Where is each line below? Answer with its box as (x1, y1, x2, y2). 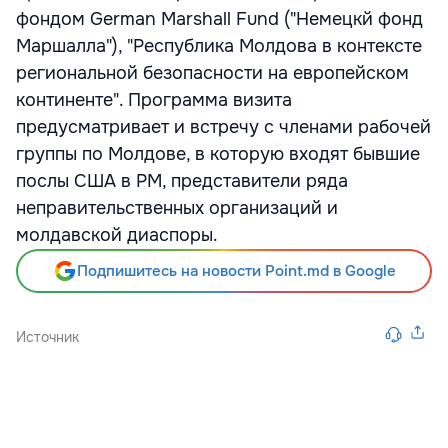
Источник (16, 328, 79, 346)
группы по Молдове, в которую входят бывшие (16, 143, 420, 165)
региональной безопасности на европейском (16, 62, 409, 84)
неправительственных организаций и (16, 197, 338, 219)
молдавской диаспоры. (16, 224, 218, 246)
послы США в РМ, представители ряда (16, 170, 348, 192)
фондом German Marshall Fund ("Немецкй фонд (16, 8, 423, 30)
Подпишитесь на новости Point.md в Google (76, 261, 396, 281)
